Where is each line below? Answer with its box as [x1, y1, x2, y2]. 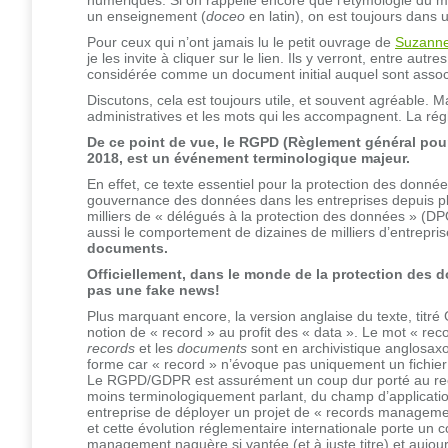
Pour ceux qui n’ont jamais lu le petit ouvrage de [87, 33, 395, 50]
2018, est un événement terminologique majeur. [87, 149, 410, 166]
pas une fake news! [87, 281, 220, 298]
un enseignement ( [87, 7, 206, 24]
